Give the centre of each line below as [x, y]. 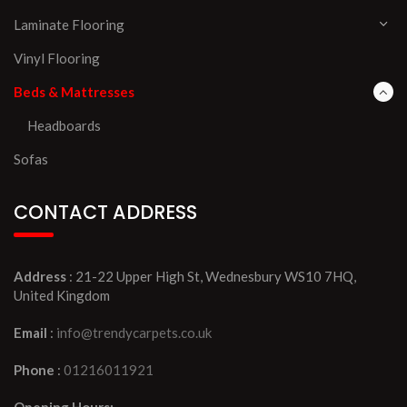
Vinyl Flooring [57, 58]
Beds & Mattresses [74, 91]
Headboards [64, 125]
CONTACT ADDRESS [105, 212]
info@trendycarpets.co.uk [134, 332]
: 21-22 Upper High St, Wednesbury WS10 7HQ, [211, 276]
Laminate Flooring [69, 24]
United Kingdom [62, 295]
